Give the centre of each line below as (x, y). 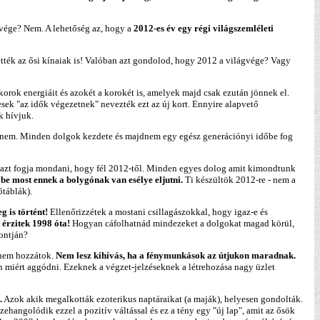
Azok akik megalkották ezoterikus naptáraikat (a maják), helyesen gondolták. (152, 299)
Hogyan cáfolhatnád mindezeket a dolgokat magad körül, (182, 223)
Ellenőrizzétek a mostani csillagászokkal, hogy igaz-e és (159, 212)
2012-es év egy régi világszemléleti (202, 28)
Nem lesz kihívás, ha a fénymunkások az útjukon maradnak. (176, 255)
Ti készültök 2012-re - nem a (239, 180)
